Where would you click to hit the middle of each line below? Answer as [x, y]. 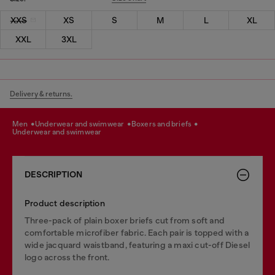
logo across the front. [67, 257]
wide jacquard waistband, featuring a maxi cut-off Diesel [137, 245]
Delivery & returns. [41, 94]
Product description [65, 203]
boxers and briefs [165, 124]
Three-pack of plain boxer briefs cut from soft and [125, 220]
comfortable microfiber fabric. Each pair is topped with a [137, 232]
